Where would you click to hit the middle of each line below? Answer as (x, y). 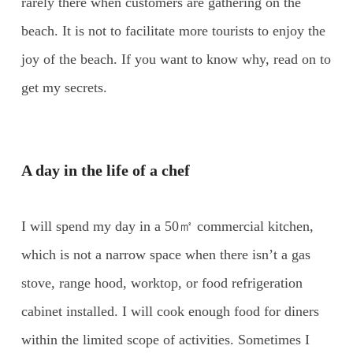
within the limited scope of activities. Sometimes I (165, 339)
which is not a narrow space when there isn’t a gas (165, 254)
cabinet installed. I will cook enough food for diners (170, 311)
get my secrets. (64, 87)
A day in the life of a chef (105, 170)
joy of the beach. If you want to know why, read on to (176, 59)
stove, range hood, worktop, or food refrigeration (162, 282)
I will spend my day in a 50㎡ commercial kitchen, (167, 226)
